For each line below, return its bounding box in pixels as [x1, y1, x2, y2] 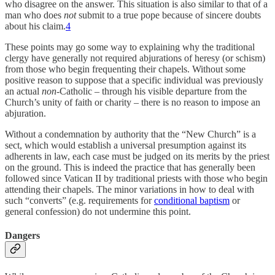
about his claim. [5, 21, 66, 32]
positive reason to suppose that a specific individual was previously [5, 75, 263, 86]
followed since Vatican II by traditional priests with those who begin [5, 173, 268, 184]
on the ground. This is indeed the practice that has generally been [5, 162, 255, 173]
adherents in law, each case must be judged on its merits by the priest [5, 151, 269, 162]
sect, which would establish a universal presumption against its [5, 140, 246, 151]
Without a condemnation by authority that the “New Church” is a [5, 129, 256, 140]
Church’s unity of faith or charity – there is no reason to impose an [5, 97, 260, 108]
